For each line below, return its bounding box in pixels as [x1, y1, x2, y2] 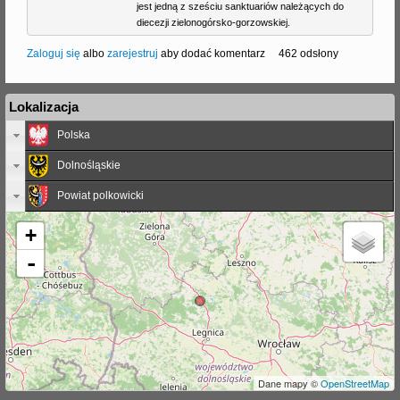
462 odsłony [279, 46, 338, 60]
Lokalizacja [8, 99, 79, 114]
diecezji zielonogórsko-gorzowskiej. [136, 16, 290, 28]
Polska [57, 128, 90, 141]
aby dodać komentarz [158, 46, 265, 60]
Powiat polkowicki [57, 188, 144, 202]
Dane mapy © [258, 375, 321, 390]
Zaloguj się [27, 46, 80, 60]
